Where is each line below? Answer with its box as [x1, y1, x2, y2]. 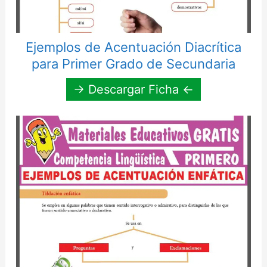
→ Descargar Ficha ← [73, 82, 194, 97]
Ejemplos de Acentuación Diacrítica [26, 39, 241, 55]
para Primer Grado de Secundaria [32, 56, 235, 72]
